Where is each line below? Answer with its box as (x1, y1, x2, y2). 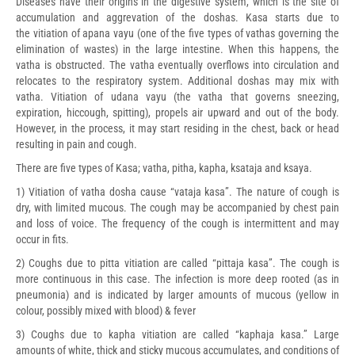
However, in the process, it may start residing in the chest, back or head (16, 121, 339, 135)
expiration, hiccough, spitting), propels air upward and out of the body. (16, 105, 339, 119)
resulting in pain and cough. (16, 137, 137, 151)
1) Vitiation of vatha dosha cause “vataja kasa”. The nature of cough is (16, 185, 339, 198)
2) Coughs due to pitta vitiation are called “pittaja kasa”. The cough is (16, 256, 339, 269)
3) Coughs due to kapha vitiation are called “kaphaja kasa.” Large (16, 327, 339, 341)
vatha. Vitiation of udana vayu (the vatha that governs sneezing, (16, 90, 339, 103)
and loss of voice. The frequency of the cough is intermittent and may (16, 216, 339, 230)
